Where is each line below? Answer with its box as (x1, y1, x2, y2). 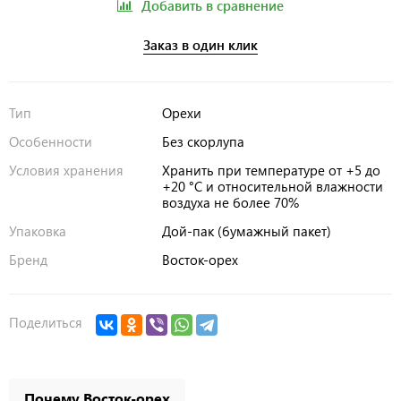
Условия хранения (9, 160, 124, 179)
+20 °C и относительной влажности (162, 176, 384, 195)
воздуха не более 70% (162, 192, 300, 211)
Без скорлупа (162, 132, 245, 150)
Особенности (9, 132, 92, 150)
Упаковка (9, 221, 66, 240)
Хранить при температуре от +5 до (162, 160, 381, 179)
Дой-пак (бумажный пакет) (162, 221, 332, 240)
